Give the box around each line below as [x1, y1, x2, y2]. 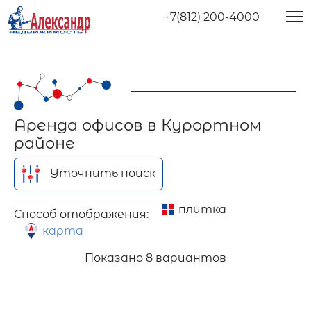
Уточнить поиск [50, 166, 156, 180]
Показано [85, 251, 146, 264]
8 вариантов [146, 251, 226, 264]
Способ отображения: [14, 207, 149, 221]
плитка [178, 202, 226, 216]
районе [14, 133, 75, 153]
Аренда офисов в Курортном [14, 115, 262, 135]
